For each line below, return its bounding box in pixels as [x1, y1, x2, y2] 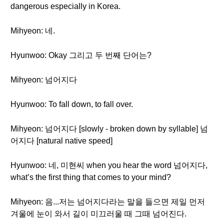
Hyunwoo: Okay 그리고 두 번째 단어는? [10, 51, 151, 59]
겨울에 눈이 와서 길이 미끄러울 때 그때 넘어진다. [10, 209, 186, 218]
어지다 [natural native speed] [10, 136, 112, 145]
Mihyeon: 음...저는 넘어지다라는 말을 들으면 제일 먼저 [10, 197, 205, 206]
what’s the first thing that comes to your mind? [10, 173, 171, 181]
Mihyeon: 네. [10, 26, 55, 35]
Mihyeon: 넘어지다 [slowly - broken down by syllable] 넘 [10, 124, 208, 133]
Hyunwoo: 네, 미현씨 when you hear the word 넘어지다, [10, 161, 207, 169]
